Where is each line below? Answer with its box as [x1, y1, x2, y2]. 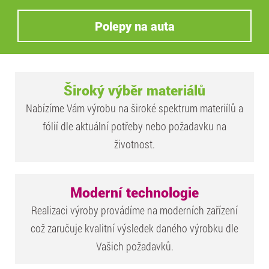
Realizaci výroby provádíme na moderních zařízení [31, 202, 238, 217]
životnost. [114, 136, 155, 151]
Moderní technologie [70, 183, 199, 201]
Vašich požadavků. [95, 238, 174, 253]
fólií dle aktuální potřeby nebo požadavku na [43, 118, 226, 133]
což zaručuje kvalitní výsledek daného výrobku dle [31, 220, 238, 235]
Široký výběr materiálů [64, 80, 205, 99]
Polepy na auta [94, 17, 175, 34]
